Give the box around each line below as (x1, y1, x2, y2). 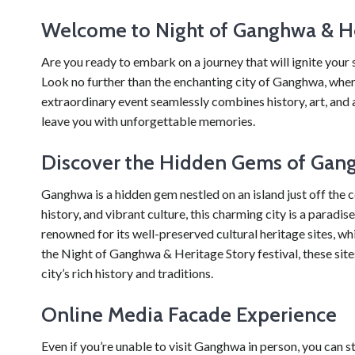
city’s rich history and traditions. (41, 265, 213, 281)
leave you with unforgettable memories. (41, 113, 255, 128)
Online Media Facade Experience (41, 302, 337, 327)
